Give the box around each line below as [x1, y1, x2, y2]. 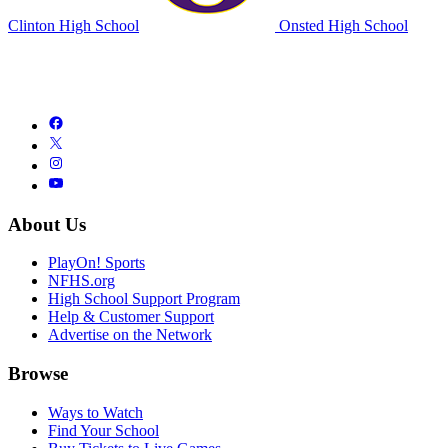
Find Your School [48, 421, 159, 439]
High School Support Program [48, 290, 240, 308]
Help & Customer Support [48, 308, 214, 326]
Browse [8, 362, 68, 384]
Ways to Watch [48, 403, 143, 421]
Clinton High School [8, 16, 139, 34]
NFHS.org [48, 272, 115, 290]
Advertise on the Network [48, 326, 212, 344]
